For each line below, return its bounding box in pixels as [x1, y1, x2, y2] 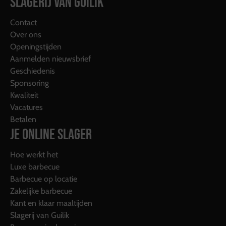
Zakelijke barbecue [10, 186, 72, 196]
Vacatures [10, 102, 43, 112]
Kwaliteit [10, 90, 38, 100]
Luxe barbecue [10, 161, 60, 172]
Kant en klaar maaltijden [10, 198, 92, 208]
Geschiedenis [10, 66, 55, 76]
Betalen [10, 114, 36, 124]
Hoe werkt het [10, 149, 58, 159]
